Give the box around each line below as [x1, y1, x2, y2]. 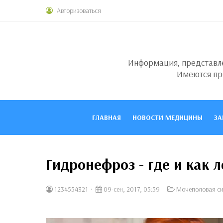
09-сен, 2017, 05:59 [102, 185, 160, 194]
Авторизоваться [57, 6, 101, 15]
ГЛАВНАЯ [92, 113, 121, 122]
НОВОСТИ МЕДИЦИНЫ [132, 113, 203, 122]
